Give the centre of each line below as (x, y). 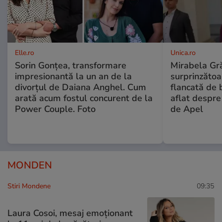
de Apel (187, 109)
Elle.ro (25, 53)
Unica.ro (183, 53)
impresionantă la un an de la (73, 76)
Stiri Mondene (29, 186)
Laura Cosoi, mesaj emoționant (70, 213)
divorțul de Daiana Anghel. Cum (81, 87)
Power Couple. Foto (55, 109)
